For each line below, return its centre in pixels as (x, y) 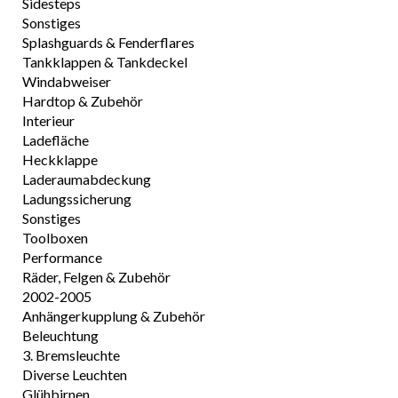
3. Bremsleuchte (71, 355)
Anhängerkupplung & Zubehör (114, 316)
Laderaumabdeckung (87, 179)
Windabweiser (67, 81)
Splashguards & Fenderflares (108, 42)
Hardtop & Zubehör (83, 101)
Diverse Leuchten (75, 374)
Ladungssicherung (77, 199)
